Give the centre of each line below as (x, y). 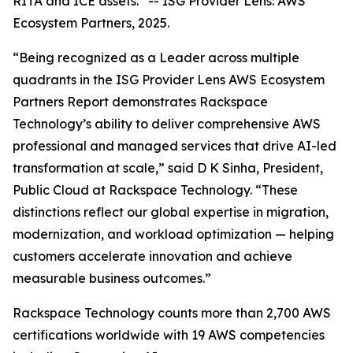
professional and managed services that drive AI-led (175, 146)
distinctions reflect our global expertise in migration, (171, 212)
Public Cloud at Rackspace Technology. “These (155, 190)
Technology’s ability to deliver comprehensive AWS (167, 124)
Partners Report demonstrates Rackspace (140, 102)
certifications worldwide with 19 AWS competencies (169, 335)
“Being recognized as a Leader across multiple (156, 58)
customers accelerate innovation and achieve (152, 256)
